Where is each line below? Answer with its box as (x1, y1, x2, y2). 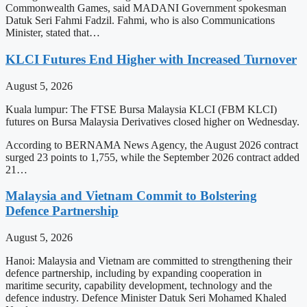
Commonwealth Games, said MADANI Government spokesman (5, 2, 286, 14)
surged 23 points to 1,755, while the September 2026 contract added (5, 151, 299, 163)
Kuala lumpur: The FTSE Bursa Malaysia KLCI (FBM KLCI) (5, 103, 277, 115)
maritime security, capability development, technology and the (5, 280, 272, 292)
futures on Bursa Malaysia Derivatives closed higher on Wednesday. (5, 115, 299, 127)
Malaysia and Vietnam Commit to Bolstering (5, 188, 257, 204)
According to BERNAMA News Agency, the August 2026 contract (5, 138, 298, 151)
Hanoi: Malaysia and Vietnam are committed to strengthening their (5, 255, 292, 267)
